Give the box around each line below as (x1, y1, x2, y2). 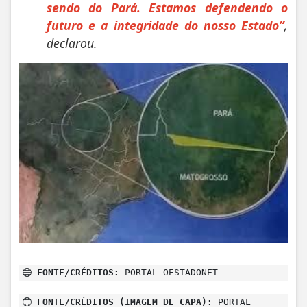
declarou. (47, 34, 97, 51)
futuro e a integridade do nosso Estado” (47, 16, 284, 34)
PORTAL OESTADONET (119, 267, 218, 278)
